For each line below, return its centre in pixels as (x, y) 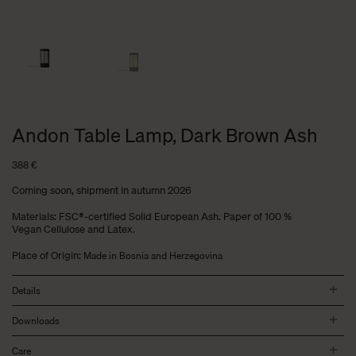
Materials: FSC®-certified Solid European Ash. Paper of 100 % (152, 217)
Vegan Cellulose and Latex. (74, 229)
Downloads (36, 321)
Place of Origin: (48, 255)
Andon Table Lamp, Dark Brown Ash (165, 135)
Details (26, 291)
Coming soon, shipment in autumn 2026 (102, 190)
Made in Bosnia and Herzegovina (153, 256)
